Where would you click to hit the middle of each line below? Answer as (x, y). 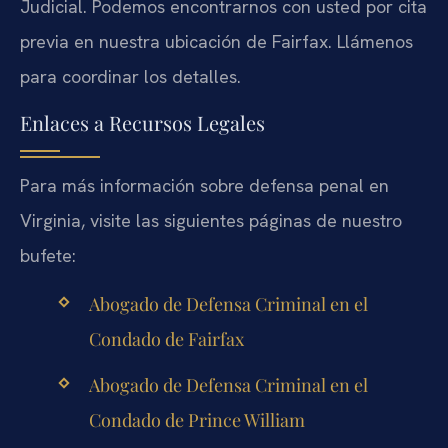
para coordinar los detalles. (130, 77)
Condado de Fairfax (166, 339)
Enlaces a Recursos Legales (142, 122)
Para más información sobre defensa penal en (204, 185)
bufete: (48, 255)
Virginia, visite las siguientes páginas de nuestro (211, 220)
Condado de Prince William (196, 420)
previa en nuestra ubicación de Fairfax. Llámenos (216, 42)
